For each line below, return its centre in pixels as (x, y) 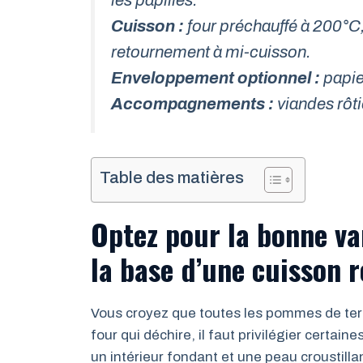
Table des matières (172, 178)
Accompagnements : (192, 103)
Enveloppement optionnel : (216, 77)
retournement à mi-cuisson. (211, 51)
